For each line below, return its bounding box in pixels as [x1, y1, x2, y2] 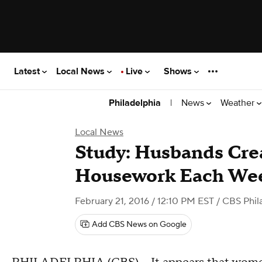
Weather [220, 96, 257, 109]
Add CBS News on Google [92, 219, 187, 230]
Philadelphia [109, 97, 161, 109]
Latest [14, 65, 42, 77]
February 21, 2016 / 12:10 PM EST [75, 195, 214, 207]
